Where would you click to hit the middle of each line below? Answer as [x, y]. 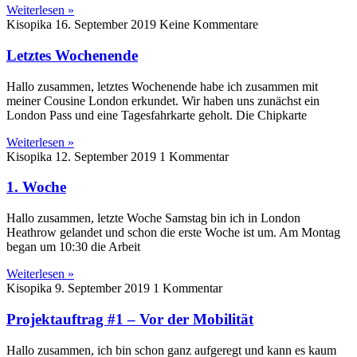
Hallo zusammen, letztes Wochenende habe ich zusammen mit [162, 86]
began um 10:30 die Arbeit [73, 247]
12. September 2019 [107, 156]
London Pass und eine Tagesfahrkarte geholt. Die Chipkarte [157, 115]
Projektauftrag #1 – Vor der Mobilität [130, 319]
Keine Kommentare [209, 25]
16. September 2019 [107, 25]
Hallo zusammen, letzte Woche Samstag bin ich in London [153, 218]
